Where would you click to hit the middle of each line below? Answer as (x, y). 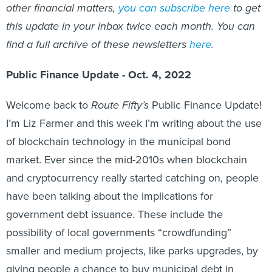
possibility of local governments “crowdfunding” (119, 232)
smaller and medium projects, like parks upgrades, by (132, 250)
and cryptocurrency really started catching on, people (132, 178)
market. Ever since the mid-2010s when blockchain (127, 159)
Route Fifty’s (121, 105)
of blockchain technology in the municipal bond (118, 141)
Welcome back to (49, 105)
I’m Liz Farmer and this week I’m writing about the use (134, 123)
